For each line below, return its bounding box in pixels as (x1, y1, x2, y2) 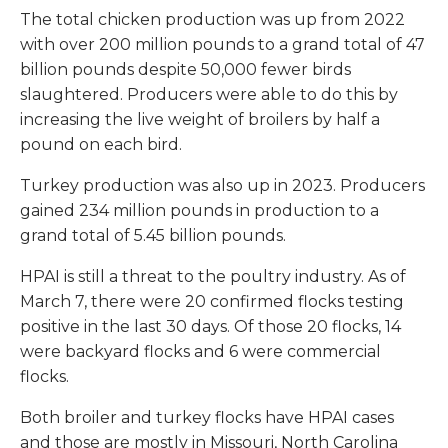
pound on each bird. (20, 135, 182, 155)
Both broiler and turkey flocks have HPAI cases (20, 408, 394, 428)
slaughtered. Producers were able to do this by (20, 85, 398, 105)
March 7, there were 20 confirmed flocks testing (20, 292, 404, 312)
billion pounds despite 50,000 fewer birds (20, 60, 351, 80)
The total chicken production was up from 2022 (20, 10, 405, 30)
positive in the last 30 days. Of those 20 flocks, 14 (20, 317, 401, 337)
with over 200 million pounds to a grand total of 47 (20, 35, 425, 55)
